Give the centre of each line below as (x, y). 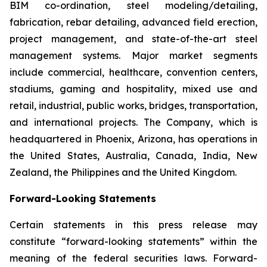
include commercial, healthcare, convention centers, (133, 72)
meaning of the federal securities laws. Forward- (133, 258)
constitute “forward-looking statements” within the (133, 241)
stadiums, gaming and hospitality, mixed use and (133, 89)
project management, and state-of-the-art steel (133, 39)
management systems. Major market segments (133, 55)
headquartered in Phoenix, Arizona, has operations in (133, 139)
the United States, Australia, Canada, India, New (133, 156)
